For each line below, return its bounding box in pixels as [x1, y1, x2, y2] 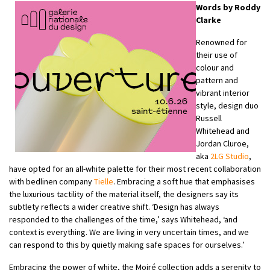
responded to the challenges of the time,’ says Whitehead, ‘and [9, 213, 237, 225]
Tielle [94, 175, 113, 187]
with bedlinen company [9, 175, 94, 187]
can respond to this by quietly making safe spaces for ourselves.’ [9, 239, 245, 250]
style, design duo [196, 99, 259, 111]
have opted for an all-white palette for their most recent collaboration [9, 163, 261, 174]
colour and [196, 61, 234, 73]
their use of [196, 49, 237, 60]
